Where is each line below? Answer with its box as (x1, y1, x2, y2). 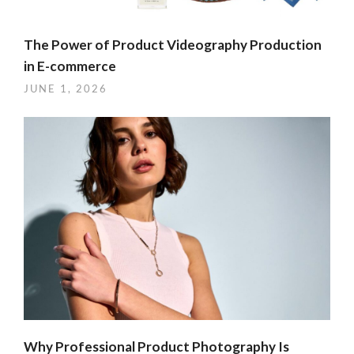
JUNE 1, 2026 (24, 81, 107, 95)
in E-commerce (24, 57, 116, 74)
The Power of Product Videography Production (24, 36, 322, 53)
